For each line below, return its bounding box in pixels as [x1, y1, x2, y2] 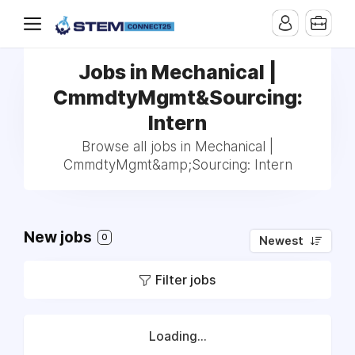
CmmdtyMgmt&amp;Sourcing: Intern [63, 157, 292, 173]
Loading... [148, 329, 207, 344]
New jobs [24, 228, 95, 246]
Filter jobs [155, 272, 216, 288]
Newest [259, 234, 303, 248]
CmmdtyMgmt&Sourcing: [52, 86, 303, 109]
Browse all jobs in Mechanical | [82, 139, 273, 155]
